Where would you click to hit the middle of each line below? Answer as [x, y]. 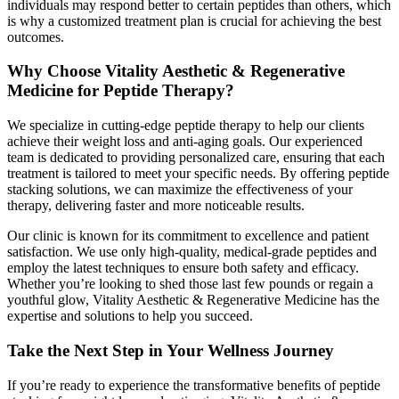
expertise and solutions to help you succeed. [130, 316]
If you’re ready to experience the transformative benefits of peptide [194, 385]
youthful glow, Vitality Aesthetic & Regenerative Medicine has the [193, 300]
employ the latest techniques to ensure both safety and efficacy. [183, 268]
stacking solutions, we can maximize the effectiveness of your [180, 190]
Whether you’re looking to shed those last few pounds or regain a [190, 284]
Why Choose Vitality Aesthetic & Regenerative [176, 71]
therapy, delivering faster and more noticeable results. [156, 206]
